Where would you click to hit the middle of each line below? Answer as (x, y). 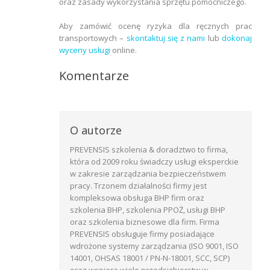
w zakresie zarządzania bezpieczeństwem (148, 174)
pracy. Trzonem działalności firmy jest (138, 186)
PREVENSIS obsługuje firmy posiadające (142, 234)
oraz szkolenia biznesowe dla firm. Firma (145, 222)
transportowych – (93, 38)
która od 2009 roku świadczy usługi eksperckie (154, 162)
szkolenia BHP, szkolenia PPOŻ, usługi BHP (148, 210)
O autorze (96, 130)
